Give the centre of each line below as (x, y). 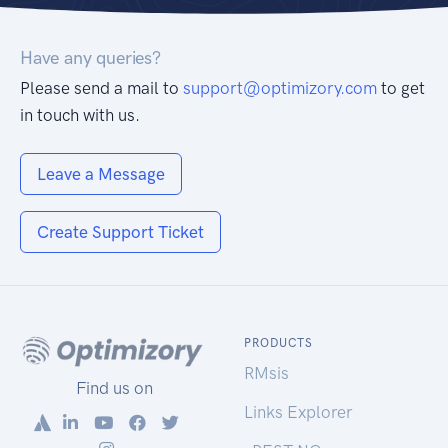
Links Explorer (298, 412)
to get (401, 88)
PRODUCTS (278, 343)
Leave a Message (101, 174)
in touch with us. (80, 115)
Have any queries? (90, 58)
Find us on (112, 387)
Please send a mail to (101, 88)
